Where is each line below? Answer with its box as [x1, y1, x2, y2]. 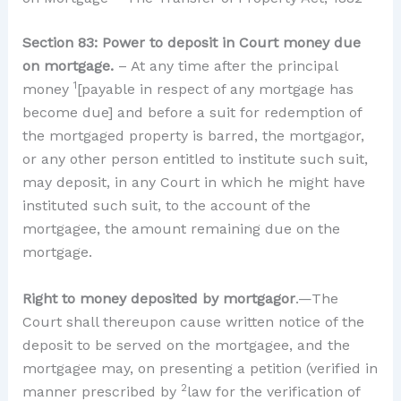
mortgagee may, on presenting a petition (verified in [21, 359, 378, 377]
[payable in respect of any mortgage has [76, 81, 354, 98]
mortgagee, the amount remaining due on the [21, 220, 340, 237]
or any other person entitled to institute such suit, [21, 150, 368, 167]
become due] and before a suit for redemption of [21, 104, 362, 121]
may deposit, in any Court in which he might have [21, 174, 365, 191]
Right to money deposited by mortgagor [21, 289, 295, 307]
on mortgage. [21, 57, 114, 74]
